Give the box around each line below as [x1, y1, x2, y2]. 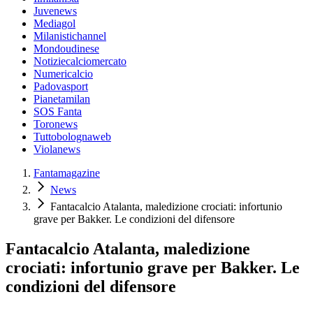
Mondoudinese [34, 43, 99, 55]
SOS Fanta [34, 105, 82, 118]
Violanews [34, 143, 80, 156]
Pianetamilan [34, 93, 90, 105]
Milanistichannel [34, 30, 106, 43]
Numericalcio [34, 68, 93, 80]
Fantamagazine [34, 167, 100, 180]
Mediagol [34, 17, 75, 30]
